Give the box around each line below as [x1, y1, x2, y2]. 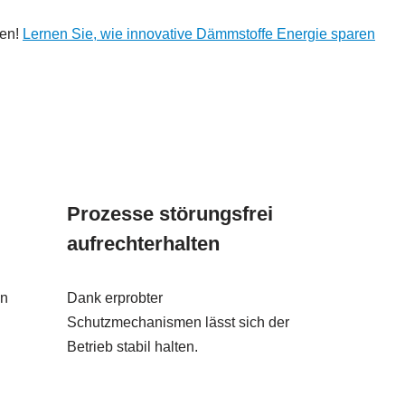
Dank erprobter [66, 290, 163, 306]
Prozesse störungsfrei [66, 202, 273, 226]
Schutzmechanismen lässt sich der [66, 315, 289, 331]
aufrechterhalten [66, 232, 220, 256]
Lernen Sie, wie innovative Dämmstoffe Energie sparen [23, 26, 375, 42]
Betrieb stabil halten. [66, 339, 198, 355]
